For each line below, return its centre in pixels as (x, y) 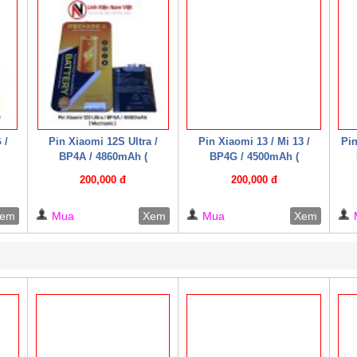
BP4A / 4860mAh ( (103, 156)
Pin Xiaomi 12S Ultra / (103, 141)
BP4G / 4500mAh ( (254, 156)
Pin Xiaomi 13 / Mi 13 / (254, 141)
